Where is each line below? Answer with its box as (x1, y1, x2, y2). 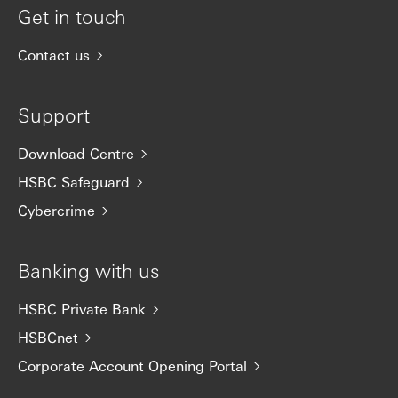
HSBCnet (18, 328, 78, 347)
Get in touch (18, 4, 126, 29)
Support (18, 102, 90, 128)
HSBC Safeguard (18, 172, 130, 192)
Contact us (18, 45, 90, 65)
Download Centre (18, 144, 134, 163)
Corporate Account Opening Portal (18, 356, 247, 376)
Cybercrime (18, 201, 95, 220)
